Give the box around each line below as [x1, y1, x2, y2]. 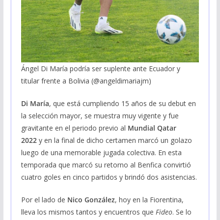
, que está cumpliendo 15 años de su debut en [49, 99, 196, 109]
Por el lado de [21, 195, 67, 205]
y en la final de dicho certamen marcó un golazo [36, 136, 192, 145]
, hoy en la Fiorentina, [114, 195, 184, 205]
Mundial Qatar [127, 123, 176, 133]
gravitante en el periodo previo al [21, 123, 128, 133]
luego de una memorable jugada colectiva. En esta [21, 148, 182, 158]
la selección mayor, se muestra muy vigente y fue [21, 111, 179, 121]
